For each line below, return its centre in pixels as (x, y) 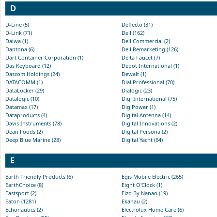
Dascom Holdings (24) (32, 74)
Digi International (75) (149, 98)
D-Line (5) (17, 24)
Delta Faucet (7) (141, 57)
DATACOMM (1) (24, 82)
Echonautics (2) (24, 209)
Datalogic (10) (22, 98)
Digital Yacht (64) (142, 139)
